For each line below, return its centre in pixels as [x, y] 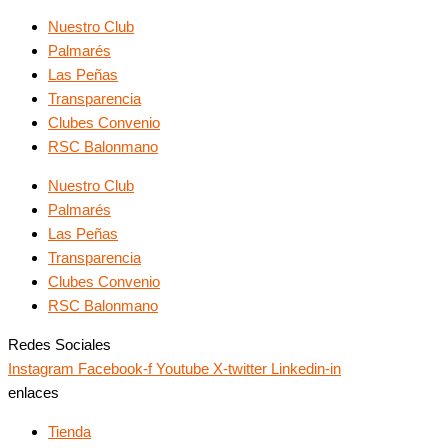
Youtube [182, 368]
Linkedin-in [306, 368]
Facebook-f [115, 368]
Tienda [69, 431]
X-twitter [240, 368]
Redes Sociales [59, 344]
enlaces [33, 392]
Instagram [41, 368]
